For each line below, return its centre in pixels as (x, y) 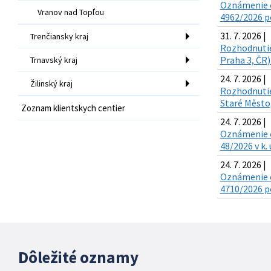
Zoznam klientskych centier (73, 108)
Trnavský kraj (54, 60)
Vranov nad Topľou (71, 12)
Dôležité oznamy (78, 257)
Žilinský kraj (51, 83)
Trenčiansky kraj (59, 36)
